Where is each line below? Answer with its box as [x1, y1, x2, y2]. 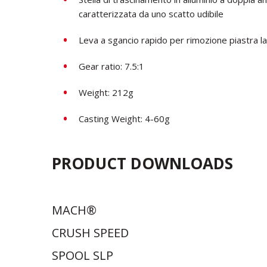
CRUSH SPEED [52, 224, 129, 241]
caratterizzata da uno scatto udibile [79, 7, 223, 20]
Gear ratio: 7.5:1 [79, 60, 144, 72]
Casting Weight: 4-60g [79, 112, 170, 125]
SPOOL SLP [52, 247, 113, 263]
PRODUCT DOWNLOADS [52, 152, 233, 174]
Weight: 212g [79, 86, 133, 98]
